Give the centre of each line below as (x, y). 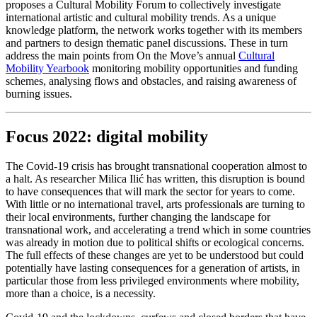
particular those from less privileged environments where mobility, (152, 281)
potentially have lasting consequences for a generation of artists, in (153, 268)
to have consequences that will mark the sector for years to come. (150, 192)
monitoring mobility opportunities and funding (194, 68)
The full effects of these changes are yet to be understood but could (155, 255)
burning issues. (39, 93)
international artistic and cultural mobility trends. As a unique (141, 17)
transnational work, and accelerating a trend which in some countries (158, 230)
